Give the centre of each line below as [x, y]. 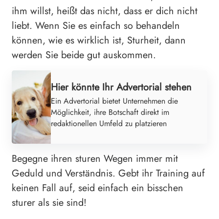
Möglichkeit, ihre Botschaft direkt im [110, 112]
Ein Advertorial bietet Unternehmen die [114, 101]
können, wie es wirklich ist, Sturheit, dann [99, 40]
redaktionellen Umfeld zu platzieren [109, 123]
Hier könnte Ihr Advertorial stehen [121, 87]
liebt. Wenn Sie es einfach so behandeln [96, 25]
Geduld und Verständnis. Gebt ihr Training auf [108, 173]
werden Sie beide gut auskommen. [84, 55]
